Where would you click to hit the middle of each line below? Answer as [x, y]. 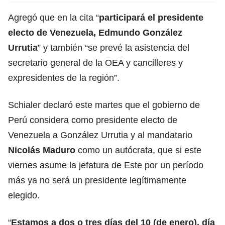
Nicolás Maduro [42, 150]
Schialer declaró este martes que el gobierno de [104, 105]
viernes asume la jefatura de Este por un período [106, 165]
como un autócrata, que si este [140, 150]
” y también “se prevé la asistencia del [114, 47]
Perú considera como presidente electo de [93, 120]
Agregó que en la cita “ [53, 17]
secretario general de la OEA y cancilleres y [95, 63]
